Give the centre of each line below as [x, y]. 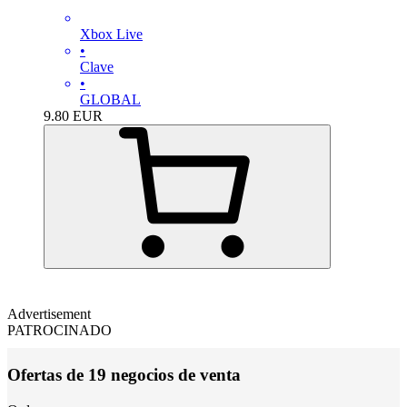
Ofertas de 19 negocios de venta [124, 374]
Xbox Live [111, 35]
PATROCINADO [60, 331]
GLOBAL [110, 100]
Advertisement [49, 314]
